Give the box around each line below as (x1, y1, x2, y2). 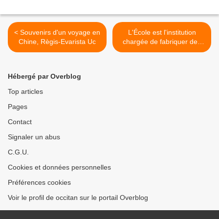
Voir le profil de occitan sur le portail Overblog (8, 194, 148, 202)
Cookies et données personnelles (8, 163, 111, 172)
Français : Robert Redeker (121, 47, 203, 55)
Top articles (8, 88, 43, 96)
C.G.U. (8, 148, 29, 156)
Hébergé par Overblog (8, 72, 81, 81)
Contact (8, 118, 32, 126)
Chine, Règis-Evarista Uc (19, 38, 96, 46)
